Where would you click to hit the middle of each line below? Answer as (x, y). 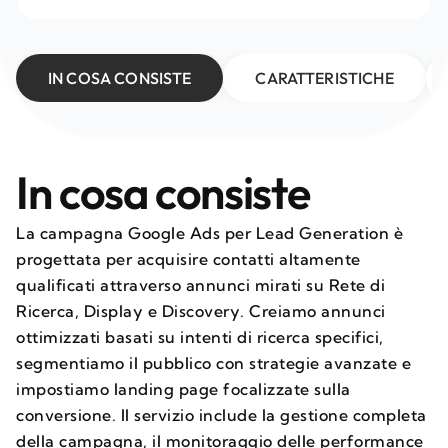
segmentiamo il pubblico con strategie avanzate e (213, 363)
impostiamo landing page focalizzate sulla (183, 389)
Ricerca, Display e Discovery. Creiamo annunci (201, 311)
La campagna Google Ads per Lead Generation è (209, 233)
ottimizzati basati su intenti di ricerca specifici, (200, 337)
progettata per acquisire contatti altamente (188, 259)
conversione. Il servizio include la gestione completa (221, 415)
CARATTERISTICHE (324, 78)
